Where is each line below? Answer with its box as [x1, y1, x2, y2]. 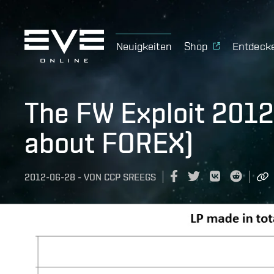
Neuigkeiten [116, 39, 172, 53]
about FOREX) [24, 126, 193, 159]
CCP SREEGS [104, 171, 156, 183]
